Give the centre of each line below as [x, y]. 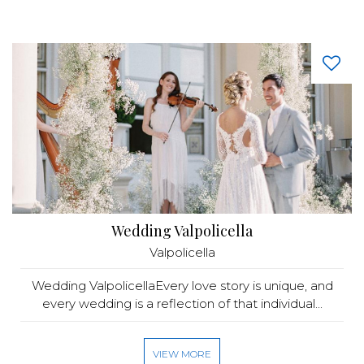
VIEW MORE [182, 354]
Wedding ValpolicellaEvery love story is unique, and [182, 286]
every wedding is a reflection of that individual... [182, 303]
